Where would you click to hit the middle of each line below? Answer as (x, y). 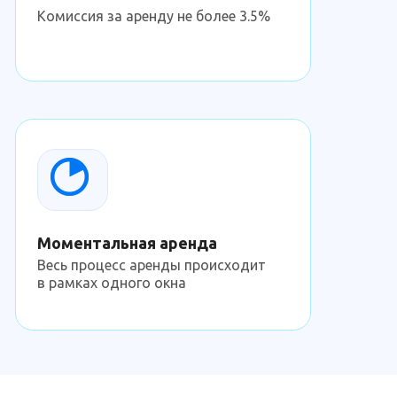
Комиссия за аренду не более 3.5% (154, 16)
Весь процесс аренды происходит (152, 265)
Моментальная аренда (127, 243)
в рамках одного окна (112, 283)
